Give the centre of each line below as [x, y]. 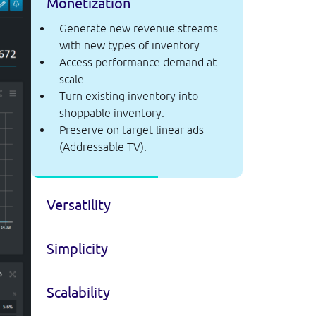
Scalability [79, 292]
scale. [73, 79]
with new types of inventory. [130, 45]
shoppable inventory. [111, 113]
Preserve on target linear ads [131, 129]
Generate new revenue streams [138, 28]
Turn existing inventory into [128, 96]
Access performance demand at [138, 62]
